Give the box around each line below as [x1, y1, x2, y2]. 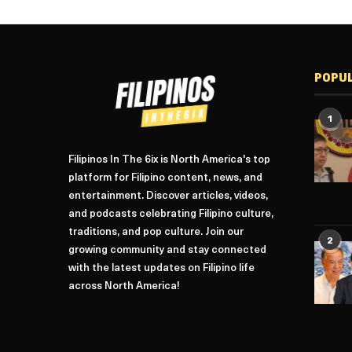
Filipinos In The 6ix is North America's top [68, 154, 270, 165]
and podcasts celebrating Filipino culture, [68, 208, 273, 219]
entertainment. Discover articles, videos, [68, 190, 268, 201]
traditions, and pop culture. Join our [68, 226, 244, 237]
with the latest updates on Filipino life [68, 262, 255, 273]
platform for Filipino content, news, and [68, 172, 262, 183]
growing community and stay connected [68, 244, 266, 255]
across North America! [68, 280, 180, 291]
